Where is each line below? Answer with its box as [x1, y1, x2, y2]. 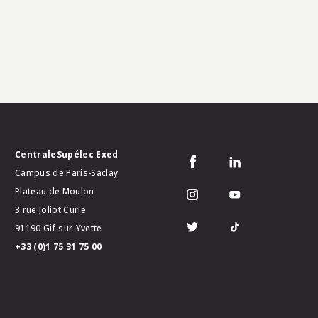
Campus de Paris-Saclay [15, 167, 119, 179]
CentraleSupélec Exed [15, 148, 119, 160]
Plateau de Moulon [15, 185, 94, 197]
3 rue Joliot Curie [15, 204, 86, 216]
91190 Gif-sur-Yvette [15, 222, 102, 234]
